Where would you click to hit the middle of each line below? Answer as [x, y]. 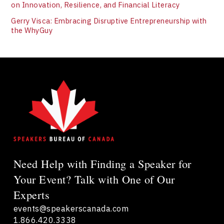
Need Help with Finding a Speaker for [102, 164]
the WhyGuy [32, 30]
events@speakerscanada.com [71, 208]
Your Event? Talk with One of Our [94, 179]
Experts [31, 195]
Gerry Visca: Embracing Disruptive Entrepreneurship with [109, 21]
